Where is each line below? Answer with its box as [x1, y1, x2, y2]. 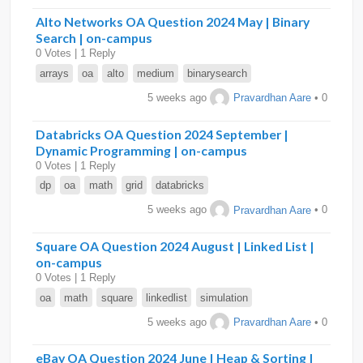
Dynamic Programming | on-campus [36, 142, 247, 158]
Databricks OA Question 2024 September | [36, 126, 288, 142]
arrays [40, 66, 70, 79]
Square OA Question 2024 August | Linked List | [36, 237, 314, 254]
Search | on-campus [36, 30, 152, 46]
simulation [200, 291, 249, 304]
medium [136, 66, 174, 79]
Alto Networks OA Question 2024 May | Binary [36, 14, 310, 30]
